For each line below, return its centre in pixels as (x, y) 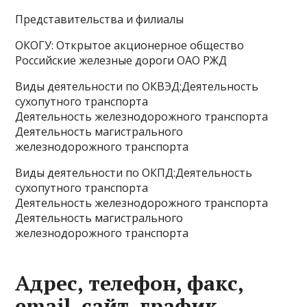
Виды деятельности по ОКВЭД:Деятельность (137, 86)
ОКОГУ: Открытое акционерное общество (130, 45)
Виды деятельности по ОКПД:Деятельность (134, 173)
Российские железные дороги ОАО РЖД (121, 60)
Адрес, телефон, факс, (130, 283)
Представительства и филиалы (100, 19)
